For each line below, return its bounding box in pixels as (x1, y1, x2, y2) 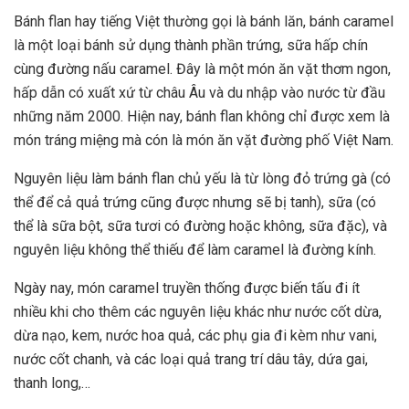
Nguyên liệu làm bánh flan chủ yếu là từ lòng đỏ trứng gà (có (14, 170, 391, 188)
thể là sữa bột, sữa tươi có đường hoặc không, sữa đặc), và (14, 217, 387, 236)
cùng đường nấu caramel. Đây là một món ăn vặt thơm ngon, (14, 60, 391, 79)
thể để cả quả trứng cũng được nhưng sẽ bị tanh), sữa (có (14, 194, 376, 212)
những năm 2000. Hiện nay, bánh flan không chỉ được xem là (14, 108, 390, 126)
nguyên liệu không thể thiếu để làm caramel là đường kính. (14, 241, 380, 259)
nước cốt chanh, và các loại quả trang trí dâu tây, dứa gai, (14, 351, 368, 369)
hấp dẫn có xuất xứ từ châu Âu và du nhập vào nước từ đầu (14, 84, 385, 102)
